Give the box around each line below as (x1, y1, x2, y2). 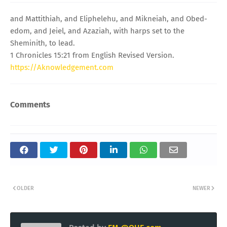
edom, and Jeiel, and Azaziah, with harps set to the (10, 26, 184, 35)
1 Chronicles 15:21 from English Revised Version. (10, 50, 174, 60)
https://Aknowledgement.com (10, 62, 113, 72)
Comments (10, 99, 50, 109)
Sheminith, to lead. (10, 38, 75, 48)
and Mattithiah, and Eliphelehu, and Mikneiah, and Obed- (10, 14, 207, 23)
